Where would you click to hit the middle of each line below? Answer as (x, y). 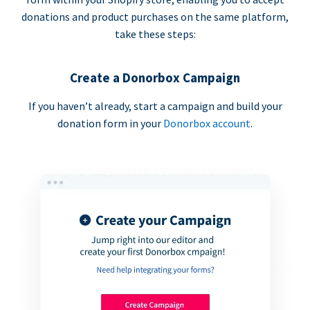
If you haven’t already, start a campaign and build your (155, 106)
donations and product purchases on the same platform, (155, 17)
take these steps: (155, 34)
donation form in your (110, 124)
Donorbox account (207, 124)
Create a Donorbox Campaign (155, 78)
